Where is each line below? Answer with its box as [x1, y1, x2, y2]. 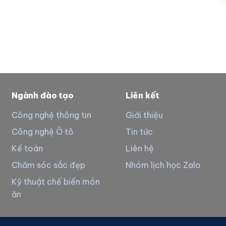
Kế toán [11, 143, 43, 154]
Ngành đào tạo [11, 90, 74, 101]
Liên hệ [125, 143, 154, 154]
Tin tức [125, 127, 153, 137]
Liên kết [125, 90, 159, 101]
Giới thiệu [125, 110, 163, 121]
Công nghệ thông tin [11, 110, 91, 121]
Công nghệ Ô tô [11, 127, 74, 137]
